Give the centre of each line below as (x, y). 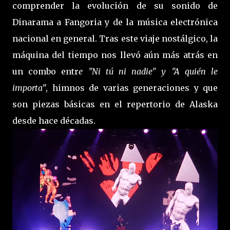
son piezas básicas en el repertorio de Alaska (115, 104)
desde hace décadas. (54, 120)
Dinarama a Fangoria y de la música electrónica (115, 22)
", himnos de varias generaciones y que (130, 88)
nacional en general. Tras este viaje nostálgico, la (115, 38)
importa (27, 88)
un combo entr (46, 71)
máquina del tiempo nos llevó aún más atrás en (115, 55)
